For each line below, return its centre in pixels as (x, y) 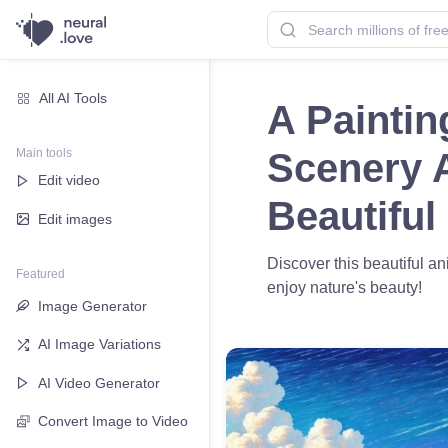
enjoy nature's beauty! (344, 287)
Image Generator (92, 305)
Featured (40, 273)
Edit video (69, 180)
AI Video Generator (99, 382)
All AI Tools (73, 97)
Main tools (44, 152)
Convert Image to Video (113, 421)
